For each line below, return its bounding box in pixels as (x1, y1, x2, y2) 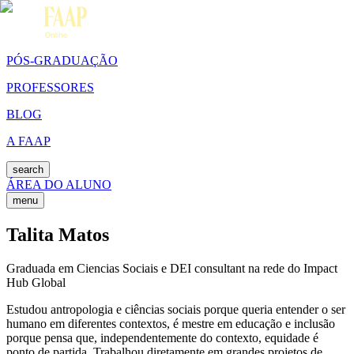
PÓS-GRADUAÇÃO (6, 54, 118, 67)
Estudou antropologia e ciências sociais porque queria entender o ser (6, 302, 345, 316)
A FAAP (6, 134, 51, 148)
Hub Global (6, 275, 66, 289)
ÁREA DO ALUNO (6, 178, 111, 191)
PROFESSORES (6, 81, 94, 94)
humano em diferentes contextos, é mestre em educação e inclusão (6, 316, 335, 330)
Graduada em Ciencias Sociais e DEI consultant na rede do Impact (6, 261, 337, 275)
